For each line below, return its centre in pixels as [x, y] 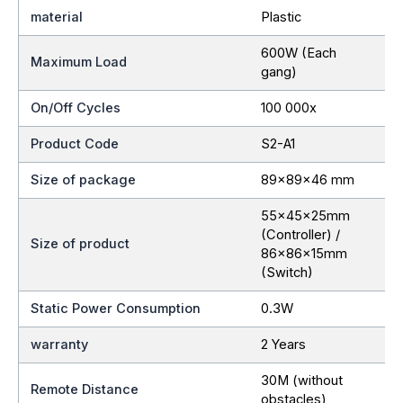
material [57, 17]
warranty [60, 344]
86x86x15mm [304, 253]
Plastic [281, 17]
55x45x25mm [305, 215]
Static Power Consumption [116, 308]
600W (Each [298, 53]
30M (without [301, 380]
